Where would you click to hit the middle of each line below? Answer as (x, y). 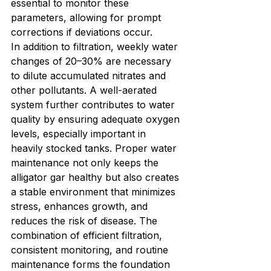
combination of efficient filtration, (88, 236)
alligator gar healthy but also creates (96, 178)
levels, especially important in (80, 134)
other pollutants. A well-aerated (85, 90)
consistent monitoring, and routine (91, 250)
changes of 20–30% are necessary (93, 61)
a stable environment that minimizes (95, 192)
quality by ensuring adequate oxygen (97, 119)
